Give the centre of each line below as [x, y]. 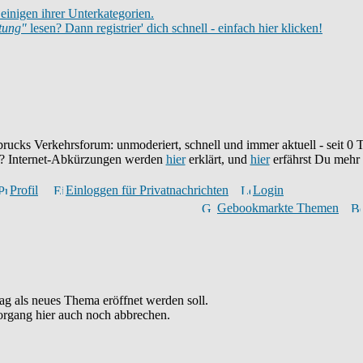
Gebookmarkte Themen [278, 208]
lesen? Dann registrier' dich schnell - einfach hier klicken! [175, 28]
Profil [24, 190]
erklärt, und [218, 159]
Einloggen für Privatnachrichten [147, 190]
